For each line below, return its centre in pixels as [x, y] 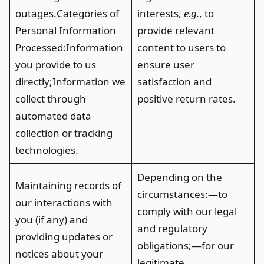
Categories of [88, 13]
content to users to [181, 47]
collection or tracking [64, 133]
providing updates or [64, 237]
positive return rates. [186, 99]
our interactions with [64, 202]
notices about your [59, 254]
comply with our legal [187, 211]
